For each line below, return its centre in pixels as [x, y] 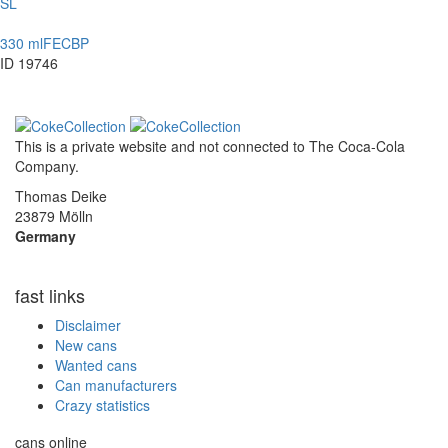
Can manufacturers [116, 384]
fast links [50, 294]
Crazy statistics [102, 404]
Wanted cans [96, 364]
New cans [86, 344]
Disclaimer [88, 324]
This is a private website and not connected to [162, 145]
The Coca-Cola [357, 145]
